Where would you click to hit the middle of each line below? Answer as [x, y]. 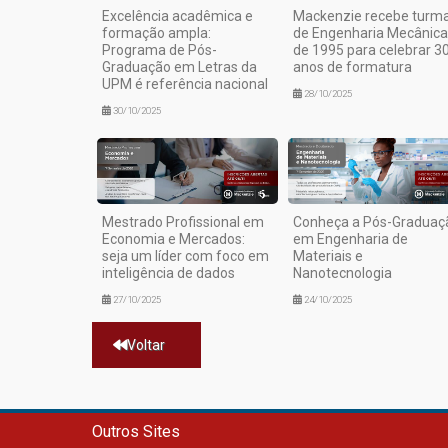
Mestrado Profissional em [183, 221]
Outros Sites [136, 431]
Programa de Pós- [159, 49]
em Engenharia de [350, 238]
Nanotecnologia [342, 272]
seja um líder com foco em [185, 255]
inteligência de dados [168, 272]
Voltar [146, 344]
